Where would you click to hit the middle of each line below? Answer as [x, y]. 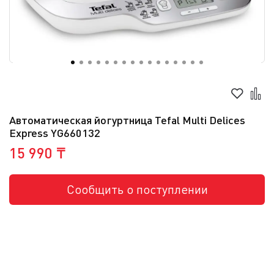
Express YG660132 [55, 132]
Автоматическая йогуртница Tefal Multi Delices [127, 120]
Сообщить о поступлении [137, 190]
